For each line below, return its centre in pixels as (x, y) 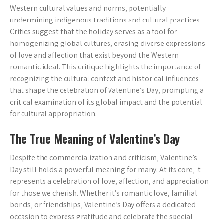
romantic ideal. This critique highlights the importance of (105, 67)
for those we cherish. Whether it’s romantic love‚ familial (103, 193)
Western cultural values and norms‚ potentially (88, 8)
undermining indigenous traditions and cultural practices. (106, 20)
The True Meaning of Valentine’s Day (95, 138)
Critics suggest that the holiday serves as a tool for (93, 32)
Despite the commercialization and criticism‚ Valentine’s (103, 158)
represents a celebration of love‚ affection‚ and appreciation (109, 181)
